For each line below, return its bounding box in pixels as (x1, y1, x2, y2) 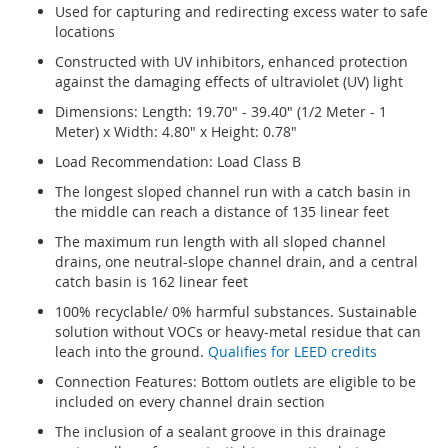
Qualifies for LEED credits (208, 341, 377, 361)
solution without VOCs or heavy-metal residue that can (55, 321, 421, 341)
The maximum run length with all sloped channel (55, 231, 386, 251)
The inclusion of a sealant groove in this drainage (55, 421, 386, 441)
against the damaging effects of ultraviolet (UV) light (55, 71, 403, 91)
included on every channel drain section (55, 391, 325, 411)
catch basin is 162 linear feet (55, 271, 248, 291)
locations (55, 21, 115, 41)
